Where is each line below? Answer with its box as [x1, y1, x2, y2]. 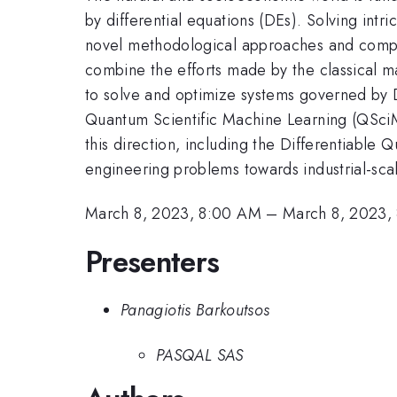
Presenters [85, 240, 220, 283]
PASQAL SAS [156, 343, 244, 367]
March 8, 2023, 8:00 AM [85, 202, 261, 226]
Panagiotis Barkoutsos [121, 299, 270, 323]
